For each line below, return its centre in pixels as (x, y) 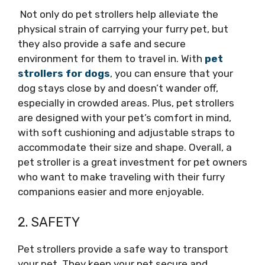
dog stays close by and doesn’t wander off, (118, 88)
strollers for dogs (64, 73)
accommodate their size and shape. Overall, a (125, 147)
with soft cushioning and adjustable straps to (126, 132)
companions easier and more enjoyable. (111, 192)
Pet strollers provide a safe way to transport (123, 249)
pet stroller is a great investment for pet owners (132, 162)
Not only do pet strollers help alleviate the (118, 14)
